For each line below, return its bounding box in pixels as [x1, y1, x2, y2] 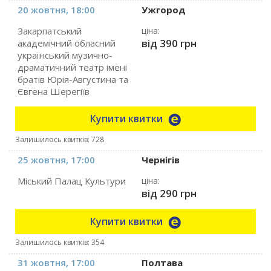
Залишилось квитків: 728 [15, 134, 104, 145]
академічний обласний [18, 37, 116, 49]
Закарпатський [18, 25, 82, 37]
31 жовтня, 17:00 [18, 256, 96, 269]
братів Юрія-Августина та [18, 73, 129, 85]
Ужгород [142, 4, 186, 16]
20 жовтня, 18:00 [18, 4, 96, 16]
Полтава [142, 256, 183, 269]
